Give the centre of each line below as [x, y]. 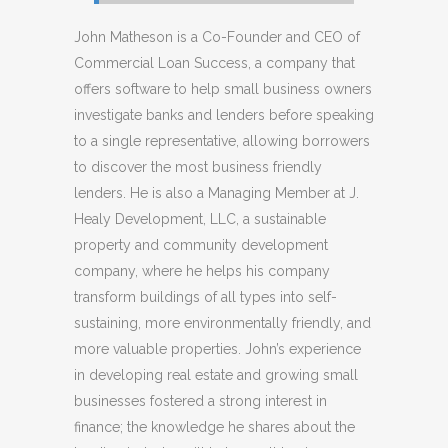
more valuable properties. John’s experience [217, 348]
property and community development [201, 244]
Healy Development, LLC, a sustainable [200, 218]
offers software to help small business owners [223, 88]
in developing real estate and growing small [216, 374]
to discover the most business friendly [198, 166]
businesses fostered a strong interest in [200, 400]
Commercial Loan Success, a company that [214, 62]
